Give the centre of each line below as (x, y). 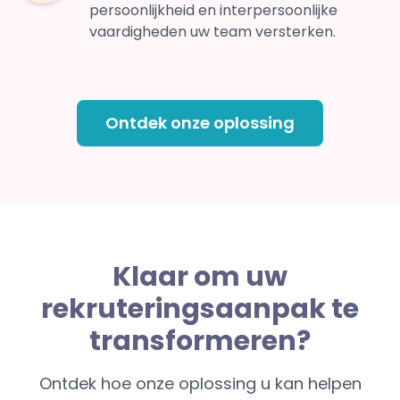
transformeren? (200, 342)
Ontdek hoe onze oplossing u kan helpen (200, 384)
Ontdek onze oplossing (200, 123)
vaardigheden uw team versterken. (212, 32)
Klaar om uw (200, 277)
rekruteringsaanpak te (200, 309)
